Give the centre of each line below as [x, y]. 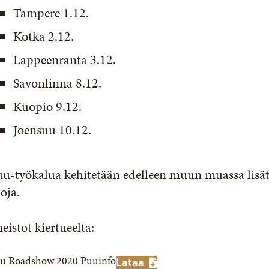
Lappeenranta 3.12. [65, 60]
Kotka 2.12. [44, 36]
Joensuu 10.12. [53, 130]
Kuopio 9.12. [48, 107]
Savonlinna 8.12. [58, 83]
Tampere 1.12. [51, 13]
